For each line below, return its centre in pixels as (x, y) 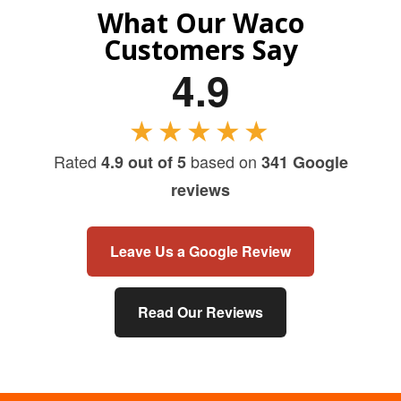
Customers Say (200, 50)
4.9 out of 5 (143, 162)
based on (223, 162)
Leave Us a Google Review (200, 252)
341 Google (304, 162)
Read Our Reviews (200, 312)
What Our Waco (200, 23)
